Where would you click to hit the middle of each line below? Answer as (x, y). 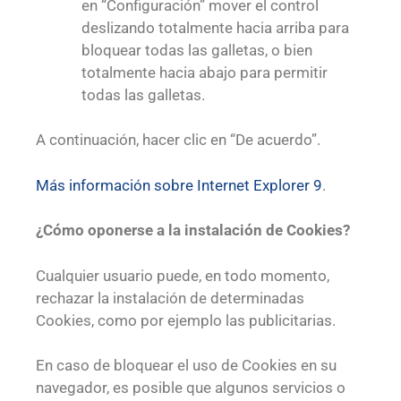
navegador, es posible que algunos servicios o (191, 388)
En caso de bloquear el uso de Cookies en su (186, 366)
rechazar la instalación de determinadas (170, 298)
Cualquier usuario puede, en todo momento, (183, 275)
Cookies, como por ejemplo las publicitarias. (188, 320)
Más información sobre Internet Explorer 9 (179, 185)
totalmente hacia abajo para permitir (205, 72)
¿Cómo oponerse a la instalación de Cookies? (193, 230)
